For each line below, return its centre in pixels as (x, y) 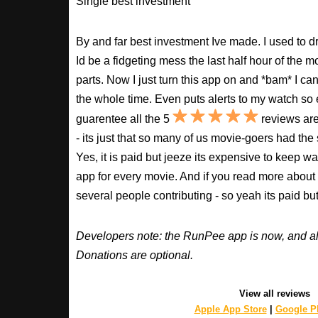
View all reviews (275, 293)
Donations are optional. (135, 255)
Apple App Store (230, 309)
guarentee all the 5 (124, 119)
